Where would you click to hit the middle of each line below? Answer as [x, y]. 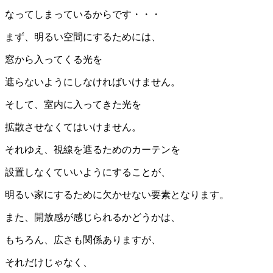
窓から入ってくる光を [54, 59]
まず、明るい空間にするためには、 [83, 37]
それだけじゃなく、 [49, 262]
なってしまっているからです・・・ [83, 14]
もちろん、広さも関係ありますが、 [83, 239]
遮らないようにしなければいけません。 [93, 82]
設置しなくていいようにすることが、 [88, 172]
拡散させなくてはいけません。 [73, 127]
